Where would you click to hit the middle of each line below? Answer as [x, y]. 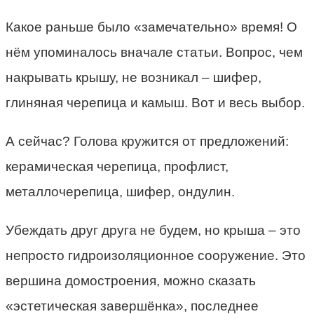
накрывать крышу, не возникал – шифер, [134, 77]
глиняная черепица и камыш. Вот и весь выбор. [155, 102]
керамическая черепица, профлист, [117, 166]
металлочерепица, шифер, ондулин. [120, 191]
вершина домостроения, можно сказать [131, 280]
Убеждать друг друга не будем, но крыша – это [153, 230]
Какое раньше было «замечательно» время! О [151, 27]
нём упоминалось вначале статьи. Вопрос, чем [154, 52]
